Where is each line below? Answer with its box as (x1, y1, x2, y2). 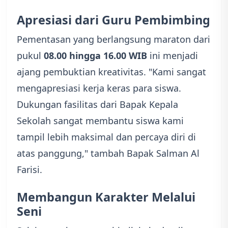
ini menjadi (147, 49, 198, 62)
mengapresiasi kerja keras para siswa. (17, 81, 181, 94)
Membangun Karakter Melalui (17, 188, 195, 205)
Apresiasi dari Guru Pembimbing (17, 11, 210, 28)
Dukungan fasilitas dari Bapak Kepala (17, 98, 178, 110)
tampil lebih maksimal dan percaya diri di (17, 130, 196, 143)
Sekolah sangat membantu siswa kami (17, 114, 184, 127)
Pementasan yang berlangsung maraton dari (17, 33, 210, 45)
